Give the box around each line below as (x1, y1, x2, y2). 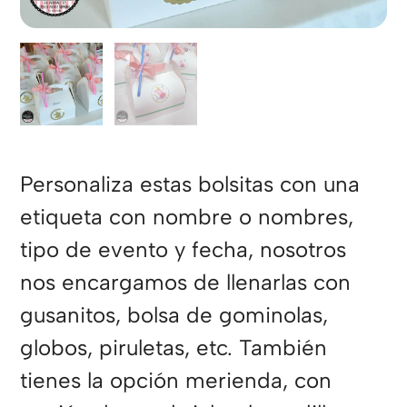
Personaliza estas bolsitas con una (20, 171, 361, 198)
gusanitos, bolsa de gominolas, (20, 302, 329, 329)
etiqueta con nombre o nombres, (20, 203, 354, 231)
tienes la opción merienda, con (20, 367, 333, 394)
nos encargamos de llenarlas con (20, 269, 352, 296)
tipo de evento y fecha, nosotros (20, 236, 347, 263)
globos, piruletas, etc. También (20, 334, 328, 362)
